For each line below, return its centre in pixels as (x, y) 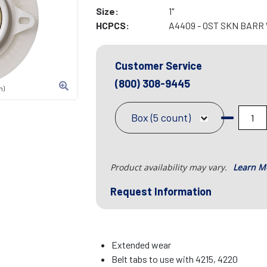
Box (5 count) (161, 118)
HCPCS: (112, 26)
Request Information (161, 192)
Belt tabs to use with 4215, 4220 (175, 259)
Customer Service (158, 66)
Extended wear (142, 245)
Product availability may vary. (170, 167)
